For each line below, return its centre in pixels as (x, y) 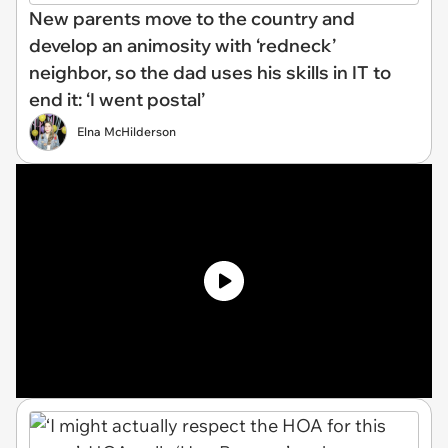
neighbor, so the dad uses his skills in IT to (210, 72)
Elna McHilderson (126, 131)
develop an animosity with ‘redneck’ (182, 45)
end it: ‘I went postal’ (117, 99)
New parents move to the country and (192, 18)
